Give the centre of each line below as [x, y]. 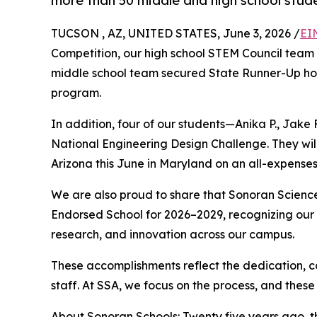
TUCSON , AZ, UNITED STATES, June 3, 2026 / [175, 34]
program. [76, 93]
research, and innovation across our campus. [173, 235]
